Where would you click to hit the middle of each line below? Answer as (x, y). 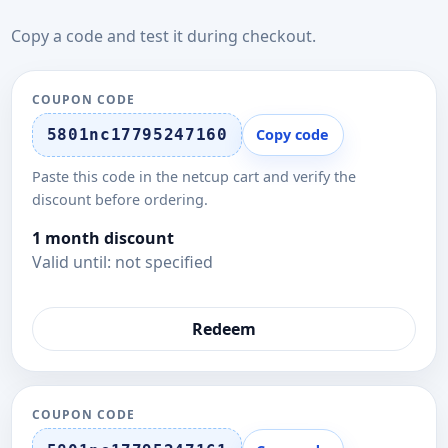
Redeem (224, 329)
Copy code (293, 135)
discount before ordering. (120, 200)
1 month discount (103, 238)
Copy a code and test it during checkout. (163, 35)
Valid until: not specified (122, 262)
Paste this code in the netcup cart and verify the (194, 177)
